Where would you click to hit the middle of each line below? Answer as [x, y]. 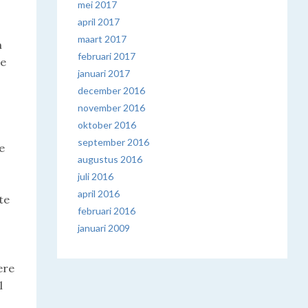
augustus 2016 [110, 159]
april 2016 [99, 194]
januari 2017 [104, 73]
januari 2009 [104, 228]
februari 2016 [107, 211]
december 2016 [112, 90]
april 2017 [99, 22]
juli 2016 [96, 176]
